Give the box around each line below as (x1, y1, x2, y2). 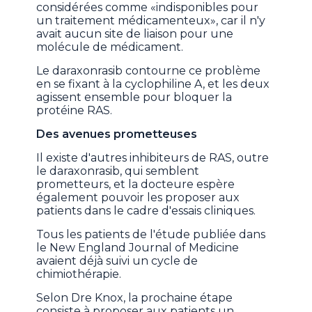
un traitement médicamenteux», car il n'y (36, 14, 266, 28)
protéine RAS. (36, 104, 113, 118)
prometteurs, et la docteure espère (36, 178, 235, 192)
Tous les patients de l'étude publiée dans (36, 228, 266, 242)
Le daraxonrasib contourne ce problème (36, 64, 261, 78)
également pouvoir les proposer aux (36, 191, 240, 205)
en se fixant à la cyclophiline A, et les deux (36, 77, 270, 91)
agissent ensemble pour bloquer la (36, 91, 233, 104)
